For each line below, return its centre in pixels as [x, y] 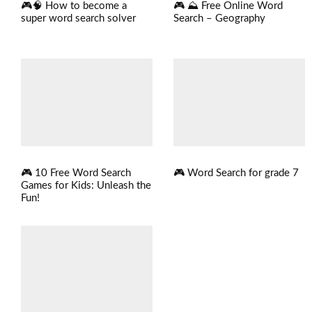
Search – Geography [219, 19]
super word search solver [78, 19]
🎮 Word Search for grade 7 [236, 173]
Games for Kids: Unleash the [86, 186]
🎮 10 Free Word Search [76, 173]
